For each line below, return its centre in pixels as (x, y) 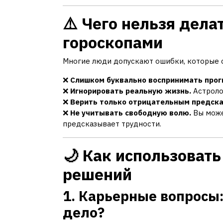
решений (97, 174)
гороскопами (113, 43)
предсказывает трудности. (112, 124)
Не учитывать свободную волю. (131, 113)
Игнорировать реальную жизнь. (131, 91)
